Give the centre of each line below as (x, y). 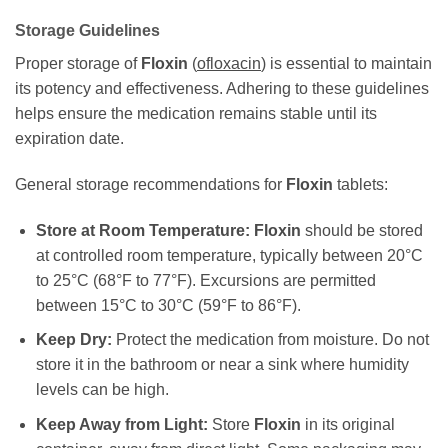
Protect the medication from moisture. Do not (270, 340)
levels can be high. (102, 390)
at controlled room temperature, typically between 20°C (229, 255)
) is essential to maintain (346, 64)
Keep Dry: (73, 340)
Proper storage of (78, 64)
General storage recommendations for (150, 184)
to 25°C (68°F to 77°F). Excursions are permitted (205, 280)
